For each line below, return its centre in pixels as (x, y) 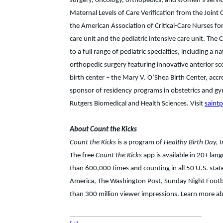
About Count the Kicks (103, 129)
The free (83, 155)
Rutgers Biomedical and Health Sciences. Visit (137, 104)
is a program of (140, 142)
